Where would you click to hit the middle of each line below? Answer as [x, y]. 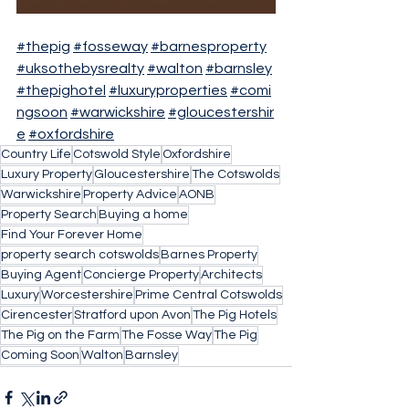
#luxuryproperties [168, 90]
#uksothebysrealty [80, 68]
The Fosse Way [167, 335]
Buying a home [143, 215]
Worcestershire [87, 295]
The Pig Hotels [235, 315]
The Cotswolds [236, 174]
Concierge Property [141, 275]
